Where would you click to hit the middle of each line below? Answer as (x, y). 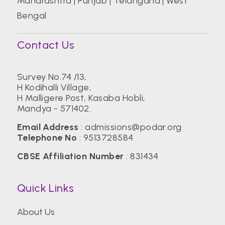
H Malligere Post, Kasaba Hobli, (81, 98)
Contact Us (46, 45)
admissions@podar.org (133, 127)
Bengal (32, 15)
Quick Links (45, 188)
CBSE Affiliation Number (70, 156)
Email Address (48, 127)
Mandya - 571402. (54, 108)
